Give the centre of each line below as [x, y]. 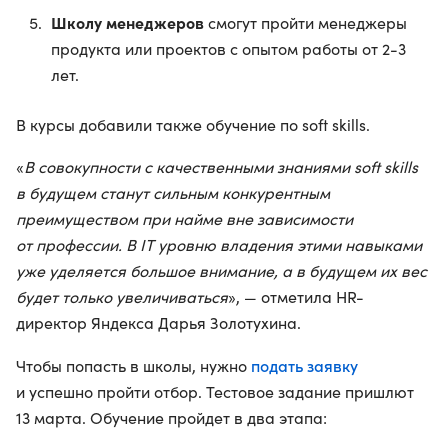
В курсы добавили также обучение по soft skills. [193, 124]
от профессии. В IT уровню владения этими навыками [219, 244]
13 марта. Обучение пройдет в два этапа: [171, 417]
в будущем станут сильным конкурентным [173, 192]
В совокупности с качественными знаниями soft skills [221, 166]
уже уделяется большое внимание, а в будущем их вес [221, 270]
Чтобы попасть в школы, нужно [133, 365]
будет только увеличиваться [122, 296]
